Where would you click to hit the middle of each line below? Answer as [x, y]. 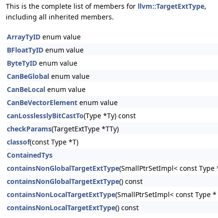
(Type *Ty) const [110, 116]
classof [18, 142]
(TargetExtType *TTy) [85, 129]
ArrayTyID [24, 37]
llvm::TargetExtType [171, 6]
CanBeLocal [26, 89]
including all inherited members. [60, 17]
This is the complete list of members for [72, 6]
